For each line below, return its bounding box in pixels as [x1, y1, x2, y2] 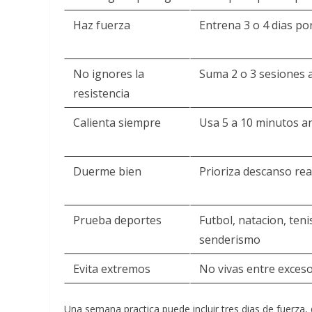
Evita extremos [73, 261, 150, 276]
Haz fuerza [73, 17, 130, 33]
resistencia [73, 86, 130, 101]
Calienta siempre [73, 115, 161, 130]
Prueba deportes [73, 212, 162, 228]
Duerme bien [73, 164, 141, 179]
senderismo [199, 232, 260, 247]
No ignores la [73, 66, 144, 81]
